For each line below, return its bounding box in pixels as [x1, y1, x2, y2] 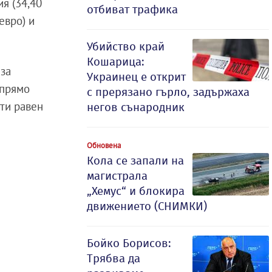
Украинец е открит [87, 70, 186, 84]
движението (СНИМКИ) [87, 199, 207, 213]
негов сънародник [87, 100, 185, 114]
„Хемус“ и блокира [87, 184, 185, 198]
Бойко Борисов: [87, 236, 171, 250]
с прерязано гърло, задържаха [87, 85, 250, 99]
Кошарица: [87, 55, 144, 69]
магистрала [87, 169, 148, 183]
